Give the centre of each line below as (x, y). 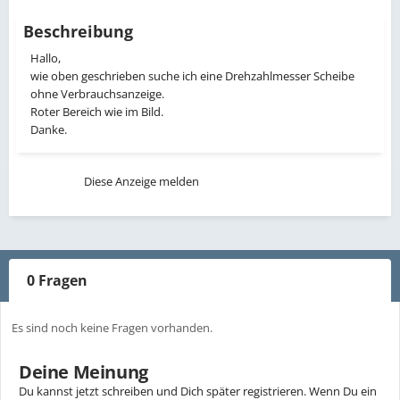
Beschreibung (78, 31)
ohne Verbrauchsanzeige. (97, 93)
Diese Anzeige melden (142, 181)
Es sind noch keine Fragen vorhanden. (112, 327)
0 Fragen (57, 280)
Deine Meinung (83, 371)
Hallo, (47, 58)
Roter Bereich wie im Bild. (97, 111)
